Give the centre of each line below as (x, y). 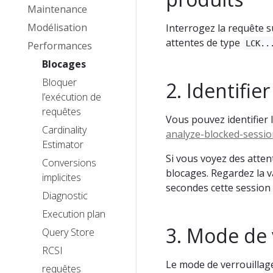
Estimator (63, 144)
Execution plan (74, 214)
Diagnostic (65, 196)
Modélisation (57, 27)
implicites (62, 177)
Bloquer (59, 82)
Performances (60, 46)
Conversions (69, 163)
